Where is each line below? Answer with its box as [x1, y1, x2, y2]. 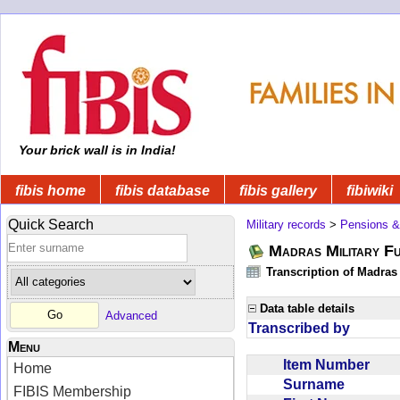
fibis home [15, 182, 86, 198]
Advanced [105, 308, 157, 322]
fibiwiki [346, 182, 393, 198]
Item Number [283, 356, 377, 372]
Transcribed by [248, 320, 350, 336]
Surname [283, 376, 352, 392]
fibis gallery [239, 182, 317, 198]
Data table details [260, 301, 354, 315]
